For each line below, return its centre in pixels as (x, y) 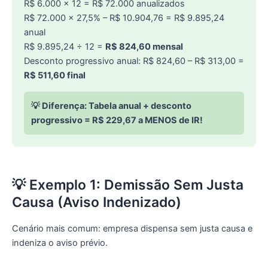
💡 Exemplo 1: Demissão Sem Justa (128, 185)
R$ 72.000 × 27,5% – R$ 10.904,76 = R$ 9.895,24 (124, 18)
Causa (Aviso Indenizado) (97, 202)
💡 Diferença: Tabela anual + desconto (111, 106)
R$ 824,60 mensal (144, 46)
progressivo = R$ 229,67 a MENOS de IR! (117, 120)
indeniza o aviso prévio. (60, 243)
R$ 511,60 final (55, 75)
